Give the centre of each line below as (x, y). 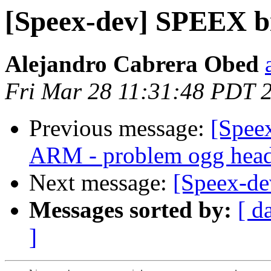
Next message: (101, 183)
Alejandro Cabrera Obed (132, 64)
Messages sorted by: (130, 210)
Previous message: (120, 128)
